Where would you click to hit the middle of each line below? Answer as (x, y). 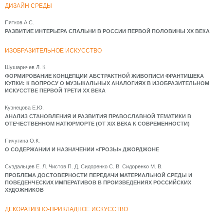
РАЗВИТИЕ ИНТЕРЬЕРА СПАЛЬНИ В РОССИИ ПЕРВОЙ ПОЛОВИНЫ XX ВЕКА (107, 31)
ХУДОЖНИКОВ (24, 190)
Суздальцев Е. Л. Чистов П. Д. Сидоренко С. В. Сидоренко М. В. (84, 166)
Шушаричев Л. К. (26, 67)
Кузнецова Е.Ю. (24, 108)
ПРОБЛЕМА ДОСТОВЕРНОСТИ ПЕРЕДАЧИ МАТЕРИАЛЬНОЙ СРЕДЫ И (99, 175)
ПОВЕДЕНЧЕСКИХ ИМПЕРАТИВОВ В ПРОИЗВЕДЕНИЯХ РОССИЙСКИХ (98, 182)
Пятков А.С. (19, 22)
